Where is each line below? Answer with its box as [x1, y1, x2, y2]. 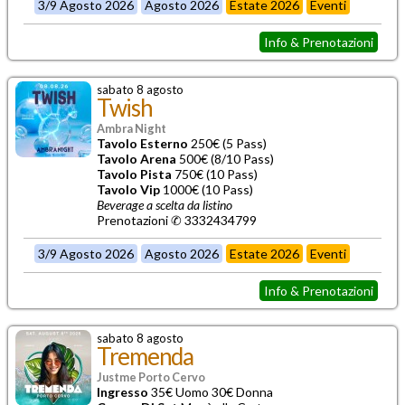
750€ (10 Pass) [172, 165, 258, 182]
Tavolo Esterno [97, 135, 188, 151]
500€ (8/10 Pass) [176, 150, 274, 166]
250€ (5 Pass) [188, 135, 267, 151]
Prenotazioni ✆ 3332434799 [97, 212, 257, 228]
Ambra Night [97, 120, 166, 136]
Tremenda [97, 341, 193, 371]
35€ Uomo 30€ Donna [148, 383, 273, 400]
